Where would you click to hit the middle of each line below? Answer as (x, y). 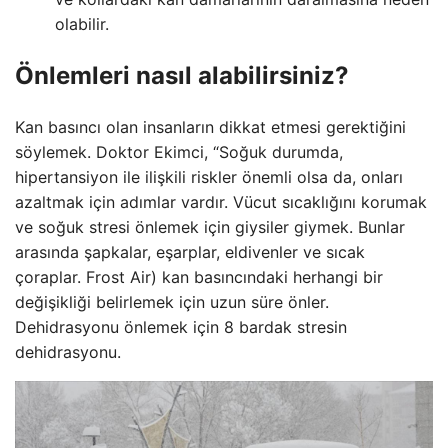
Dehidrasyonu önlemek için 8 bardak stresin (181, 326)
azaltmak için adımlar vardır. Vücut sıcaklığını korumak (221, 201)
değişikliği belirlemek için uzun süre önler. (172, 301)
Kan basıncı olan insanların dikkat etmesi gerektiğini (210, 126)
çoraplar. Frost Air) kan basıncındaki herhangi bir (199, 276)
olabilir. (82, 24)
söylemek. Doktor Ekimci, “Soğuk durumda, (179, 151)
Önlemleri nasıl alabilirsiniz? (182, 75)
